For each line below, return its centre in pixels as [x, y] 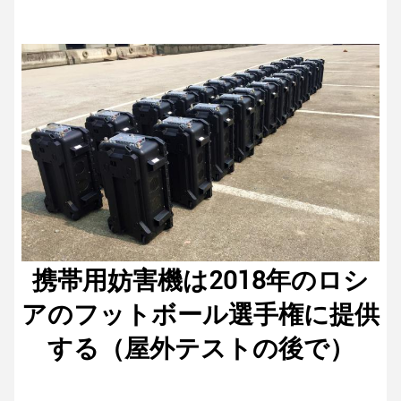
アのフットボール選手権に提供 [200, 314]
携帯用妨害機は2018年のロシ [200, 280]
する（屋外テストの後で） [200, 348]
